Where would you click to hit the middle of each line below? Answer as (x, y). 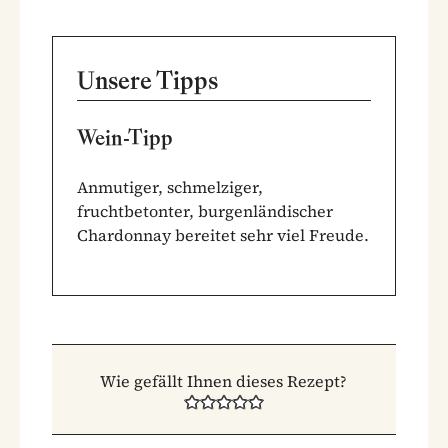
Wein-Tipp (125, 137)
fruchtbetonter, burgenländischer (205, 210)
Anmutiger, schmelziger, (170, 186)
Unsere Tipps (147, 80)
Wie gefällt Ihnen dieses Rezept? (224, 380)
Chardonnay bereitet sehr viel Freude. (223, 234)
